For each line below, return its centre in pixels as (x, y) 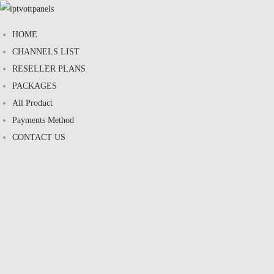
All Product (32, 103)
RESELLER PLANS (49, 68)
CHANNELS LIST (46, 51)
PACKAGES (35, 86)
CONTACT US (39, 137)
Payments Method (43, 120)
